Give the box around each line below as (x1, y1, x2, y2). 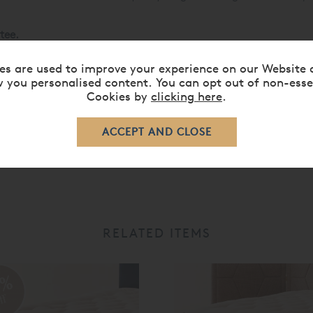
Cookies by (87, 89, 151, 103)
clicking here (151, 89, 222, 103)
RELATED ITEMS (102, 225, 211, 241)
